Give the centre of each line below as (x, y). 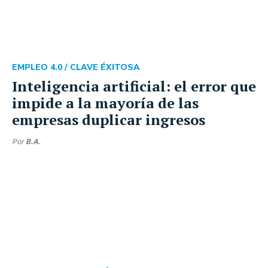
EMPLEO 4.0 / (41, 67)
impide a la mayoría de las (105, 103)
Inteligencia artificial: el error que (134, 86)
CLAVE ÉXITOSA (105, 67)
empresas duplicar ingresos (109, 119)
